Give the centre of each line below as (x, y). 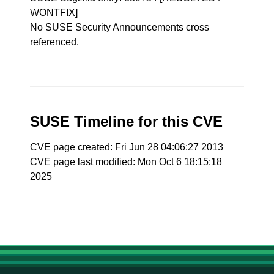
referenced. (55, 42)
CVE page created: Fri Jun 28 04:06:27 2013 (127, 147)
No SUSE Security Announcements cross (120, 27)
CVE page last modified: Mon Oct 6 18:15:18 (126, 162)
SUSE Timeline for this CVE (127, 121)
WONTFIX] (54, 13)
